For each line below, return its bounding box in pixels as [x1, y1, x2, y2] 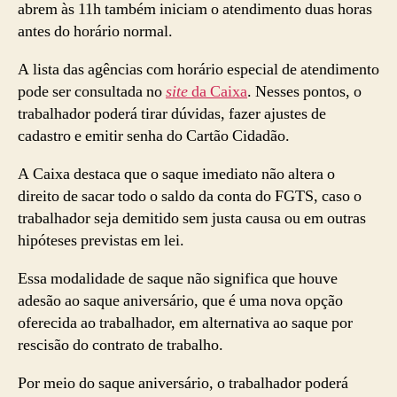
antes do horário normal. [18, 20, 173, 42]
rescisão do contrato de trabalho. [18, 334, 223, 355]
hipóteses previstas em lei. [18, 230, 184, 251]
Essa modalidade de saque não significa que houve [18, 268, 338, 289]
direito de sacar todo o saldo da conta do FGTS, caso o [18, 185, 362, 206]
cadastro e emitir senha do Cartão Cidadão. [18, 125, 290, 146]
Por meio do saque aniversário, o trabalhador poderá [18, 372, 348, 393]
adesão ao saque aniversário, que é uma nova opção [18, 290, 343, 311]
